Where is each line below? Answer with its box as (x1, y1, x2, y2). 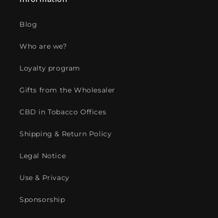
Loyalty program (19, 64, 80, 73)
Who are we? (19, 42, 67, 51)
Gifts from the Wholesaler (19, 86, 115, 95)
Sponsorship (19, 195, 65, 204)
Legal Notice (19, 151, 66, 161)
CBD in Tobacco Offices (19, 108, 107, 117)
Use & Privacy (19, 173, 70, 182)
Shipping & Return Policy (19, 129, 112, 139)
